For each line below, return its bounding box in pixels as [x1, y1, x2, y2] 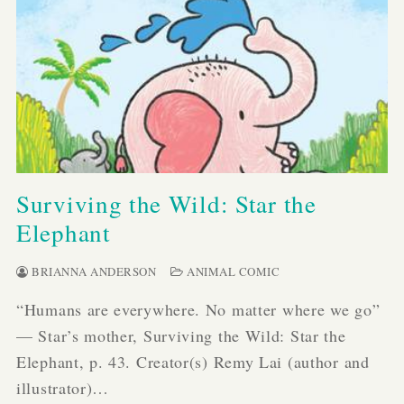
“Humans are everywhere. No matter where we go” [16, 298, 381, 321]
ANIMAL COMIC [183, 263, 280, 280]
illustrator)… [16, 377, 110, 399]
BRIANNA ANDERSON [28, 263, 156, 280]
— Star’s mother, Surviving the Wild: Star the [16, 325, 346, 347]
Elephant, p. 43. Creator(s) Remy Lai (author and [16, 351, 370, 373]
